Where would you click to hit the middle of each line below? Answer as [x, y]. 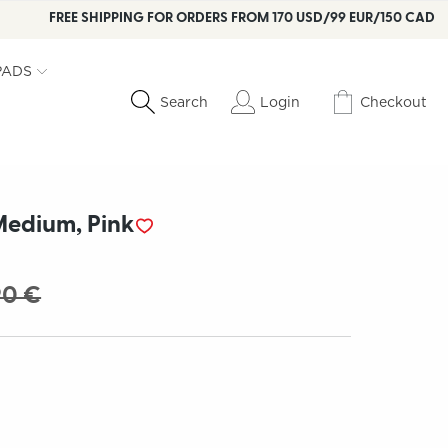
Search [184, 102]
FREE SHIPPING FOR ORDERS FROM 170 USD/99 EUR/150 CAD [241, 18]
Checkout [394, 101]
